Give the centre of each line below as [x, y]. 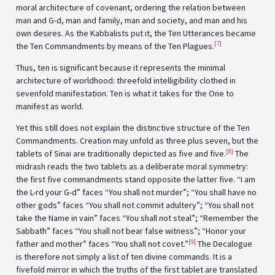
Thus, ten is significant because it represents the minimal [121, 67]
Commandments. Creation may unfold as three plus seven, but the [137, 141]
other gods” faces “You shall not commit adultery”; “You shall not [135, 205]
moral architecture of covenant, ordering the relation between [131, 7]
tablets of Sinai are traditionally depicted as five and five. [121, 154]
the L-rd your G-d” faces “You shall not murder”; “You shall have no [136, 192]
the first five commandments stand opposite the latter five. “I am [136, 180]
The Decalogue [224, 244]
